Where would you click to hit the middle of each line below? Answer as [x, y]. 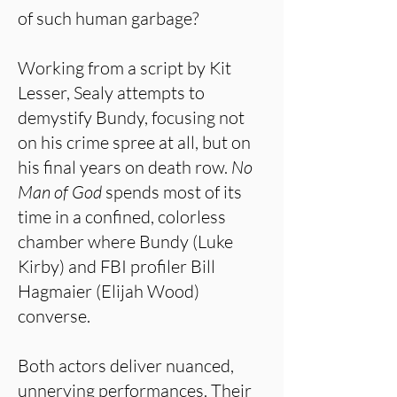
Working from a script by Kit [125, 68]
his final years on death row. [125, 167]
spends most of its [172, 192]
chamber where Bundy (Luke [125, 241]
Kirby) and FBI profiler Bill [117, 266]
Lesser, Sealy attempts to [111, 93]
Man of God [60, 192]
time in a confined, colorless [122, 217]
